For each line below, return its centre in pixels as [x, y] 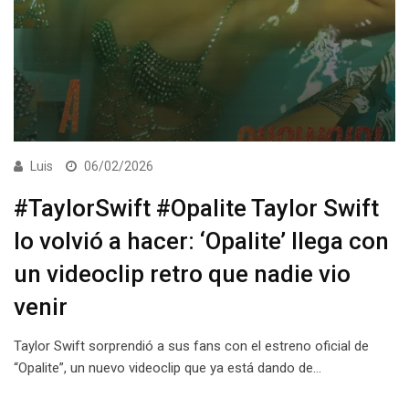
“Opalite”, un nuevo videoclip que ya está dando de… [168, 368]
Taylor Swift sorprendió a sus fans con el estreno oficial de [191, 346]
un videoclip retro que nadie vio [182, 274]
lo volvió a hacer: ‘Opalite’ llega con [201, 241]
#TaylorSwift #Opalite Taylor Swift [196, 209]
